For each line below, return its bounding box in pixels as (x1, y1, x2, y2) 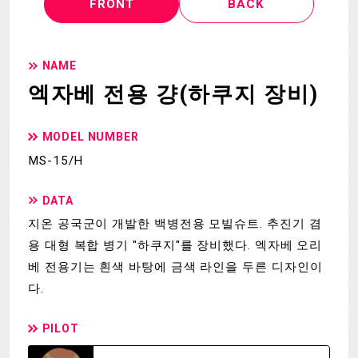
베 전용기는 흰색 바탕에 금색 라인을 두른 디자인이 (28, 260, 323, 274)
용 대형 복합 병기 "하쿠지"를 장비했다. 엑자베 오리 (28, 238, 323, 253)
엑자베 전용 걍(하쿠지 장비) (28, 82, 319, 108)
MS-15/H (28, 153, 84, 168)
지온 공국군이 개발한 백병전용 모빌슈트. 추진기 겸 (28, 217, 322, 231)
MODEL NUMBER (42, 130, 139, 144)
